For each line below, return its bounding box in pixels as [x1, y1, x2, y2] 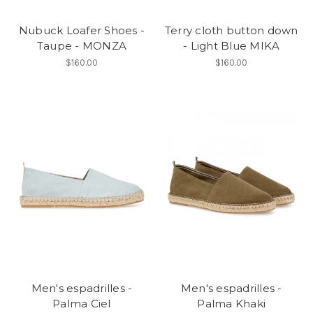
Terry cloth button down [164, 23, 298, 37]
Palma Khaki [197, 297, 265, 311]
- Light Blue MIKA [183, 38, 280, 52]
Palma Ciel [52, 297, 111, 311]
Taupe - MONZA [36, 38, 126, 52]
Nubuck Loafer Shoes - [18, 23, 145, 37]
